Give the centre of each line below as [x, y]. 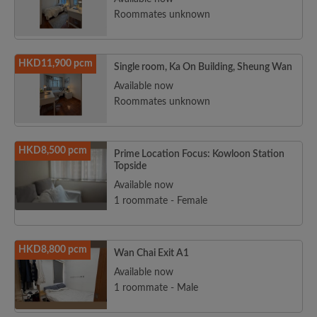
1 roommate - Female [161, 201]
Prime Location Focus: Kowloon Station [199, 154]
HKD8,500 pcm [53, 151]
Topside [130, 166]
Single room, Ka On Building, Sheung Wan [203, 67]
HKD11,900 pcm [56, 64]
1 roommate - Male [156, 288]
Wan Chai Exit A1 [151, 253]
